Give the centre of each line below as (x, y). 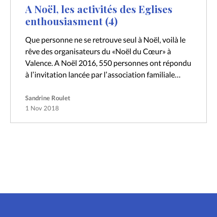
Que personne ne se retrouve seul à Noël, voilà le (105, 40)
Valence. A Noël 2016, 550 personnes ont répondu (108, 63)
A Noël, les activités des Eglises (99, 8)
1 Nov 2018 (42, 108)
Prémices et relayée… (60, 86)
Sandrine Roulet (47, 98)
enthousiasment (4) (71, 21)
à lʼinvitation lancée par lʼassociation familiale (100, 75)
